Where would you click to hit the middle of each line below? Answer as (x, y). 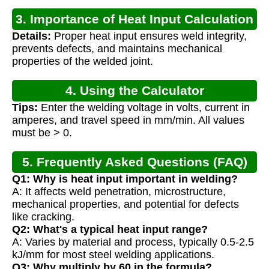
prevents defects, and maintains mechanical (117, 49)
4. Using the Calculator (134, 91)
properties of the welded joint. (83, 62)
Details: (32, 36)
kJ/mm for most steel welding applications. (113, 255)
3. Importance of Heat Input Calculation (134, 19)
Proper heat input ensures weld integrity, (149, 36)
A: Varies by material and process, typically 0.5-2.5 (133, 242)
